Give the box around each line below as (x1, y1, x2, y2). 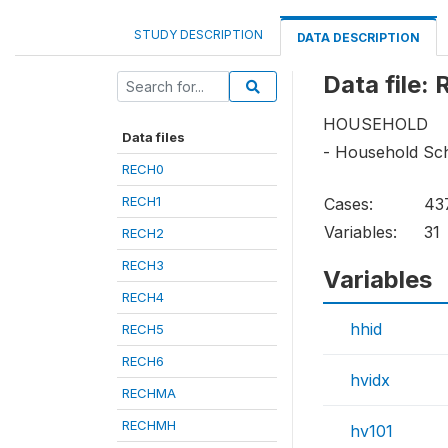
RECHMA (122, 385, 176, 401)
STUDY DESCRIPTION (134, 27, 263, 42)
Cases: (324, 194, 373, 215)
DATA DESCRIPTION (297, 30, 420, 45)
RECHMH (122, 417, 176, 433)
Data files (122, 129, 185, 145)
